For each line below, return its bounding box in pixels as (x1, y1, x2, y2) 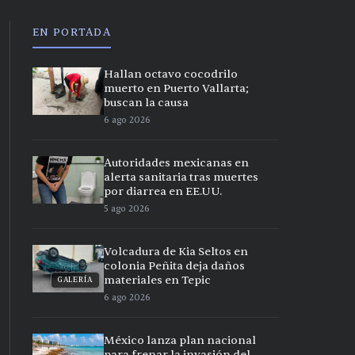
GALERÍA (57, 274, 93, 284)
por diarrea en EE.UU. (104, 184, 222, 198)
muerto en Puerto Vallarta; (104, 81, 249, 95)
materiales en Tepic (104, 273, 211, 287)
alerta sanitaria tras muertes (104, 170, 258, 184)
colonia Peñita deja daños (104, 258, 245, 273)
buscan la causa (104, 95, 189, 109)
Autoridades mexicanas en (104, 155, 249, 170)
